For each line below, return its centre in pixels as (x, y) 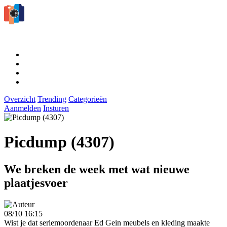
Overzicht (20, 99)
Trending (52, 99)
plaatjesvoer (36, 183)
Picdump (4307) (59, 142)
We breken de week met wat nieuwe (97, 169)
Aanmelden (23, 108)
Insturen (56, 108)
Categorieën (88, 99)
